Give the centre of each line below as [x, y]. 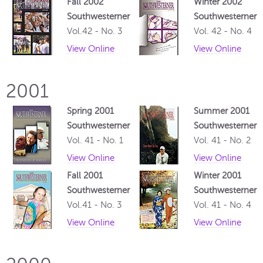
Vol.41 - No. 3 [94, 205]
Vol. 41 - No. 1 [95, 141]
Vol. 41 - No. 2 [222, 141]
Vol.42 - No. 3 [95, 31]
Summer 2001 [222, 111]
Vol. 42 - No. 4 [223, 31]
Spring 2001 [90, 111]
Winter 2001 [218, 176]
